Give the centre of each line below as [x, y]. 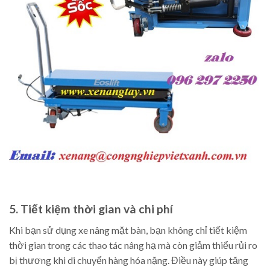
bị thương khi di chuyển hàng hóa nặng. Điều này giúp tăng [129, 260]
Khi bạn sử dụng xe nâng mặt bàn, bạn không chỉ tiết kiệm [128, 230]
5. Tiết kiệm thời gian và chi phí [91, 209]
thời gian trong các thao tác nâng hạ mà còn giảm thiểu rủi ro [133, 245]
